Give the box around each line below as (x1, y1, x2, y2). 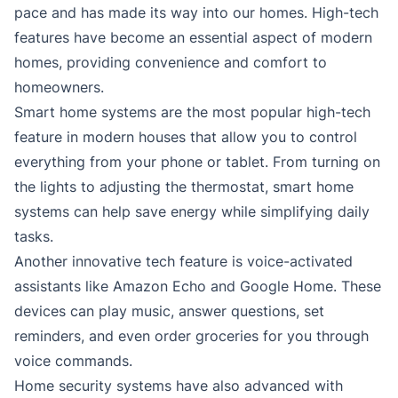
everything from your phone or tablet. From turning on (14, 153, 380, 171)
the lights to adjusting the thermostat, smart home (14, 178, 354, 196)
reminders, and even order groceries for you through (14, 327, 369, 346)
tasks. (14, 227, 53, 246)
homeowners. (14, 78, 104, 97)
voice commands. (14, 352, 132, 370)
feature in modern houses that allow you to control (14, 128, 357, 147)
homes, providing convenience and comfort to (14, 53, 327, 72)
